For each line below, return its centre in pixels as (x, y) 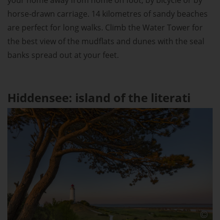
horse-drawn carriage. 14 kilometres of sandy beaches (108, 14)
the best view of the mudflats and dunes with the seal (106, 41)
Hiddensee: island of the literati (99, 97)
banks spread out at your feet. (63, 55)
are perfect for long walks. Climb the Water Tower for (105, 27)
